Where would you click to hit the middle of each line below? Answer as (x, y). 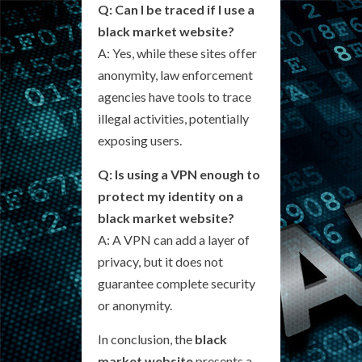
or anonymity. (135, 305)
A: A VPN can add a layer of (174, 239)
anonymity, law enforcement (175, 74)
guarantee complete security (177, 283)
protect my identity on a (170, 196)
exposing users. (140, 140)
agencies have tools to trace (175, 96)
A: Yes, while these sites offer (177, 53)
